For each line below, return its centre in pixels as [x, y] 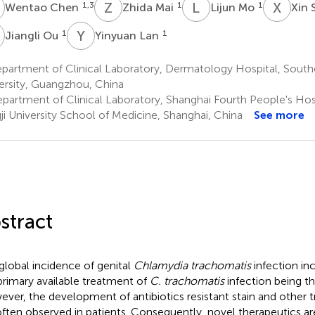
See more [279, 115]
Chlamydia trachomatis [192, 265]
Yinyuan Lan [128, 35]
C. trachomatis [187, 281]
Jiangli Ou [33, 35]
